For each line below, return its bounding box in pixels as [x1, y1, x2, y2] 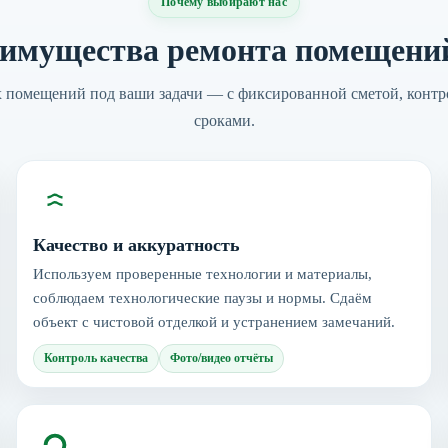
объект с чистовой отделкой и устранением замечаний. [33, 313, 395, 330]
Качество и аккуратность [33, 234, 240, 255]
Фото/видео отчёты [170, 350, 273, 365]
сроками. [193, 111, 255, 129]
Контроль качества [44, 350, 148, 365]
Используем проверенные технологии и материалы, [33, 265, 372, 282]
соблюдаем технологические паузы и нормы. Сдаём [33, 289, 372, 306]
